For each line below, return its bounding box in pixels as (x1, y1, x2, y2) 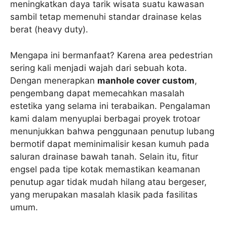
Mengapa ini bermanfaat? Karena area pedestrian (10, 50, 213, 60)
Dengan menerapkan (10, 75, 97, 86)
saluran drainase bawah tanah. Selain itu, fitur (10, 151, 198, 162)
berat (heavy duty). (10, 24, 88, 35)
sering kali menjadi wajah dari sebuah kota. (10, 62, 187, 73)
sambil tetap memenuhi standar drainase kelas (10, 12, 202, 22)
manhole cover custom (97, 75, 195, 86)
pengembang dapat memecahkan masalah (10, 88, 184, 98)
